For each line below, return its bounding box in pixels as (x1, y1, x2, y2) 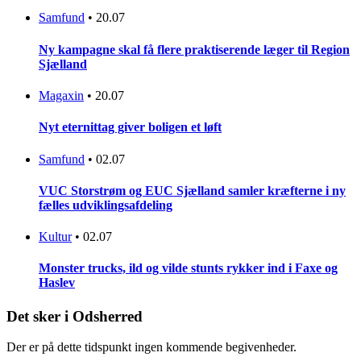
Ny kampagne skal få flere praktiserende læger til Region (39, 42, 350, 56)
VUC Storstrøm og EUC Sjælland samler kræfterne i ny (39, 183, 346, 197)
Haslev (39, 276, 75, 290)
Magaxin (39, 88, 84, 102)
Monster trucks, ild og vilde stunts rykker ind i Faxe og (39, 261, 338, 276)
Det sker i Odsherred (6, 307, 143, 325)
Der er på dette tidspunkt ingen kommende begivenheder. (6, 340, 297, 355)
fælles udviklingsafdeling (39, 197, 172, 212)
